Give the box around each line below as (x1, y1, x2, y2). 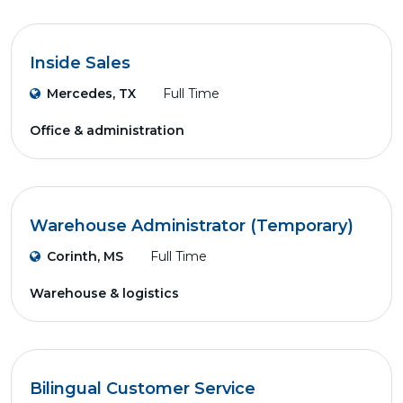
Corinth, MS (47, 248, 123, 264)
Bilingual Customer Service (30, 379, 255, 399)
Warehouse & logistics (30, 285, 179, 301)
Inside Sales (30, 53, 130, 73)
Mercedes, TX (47, 85, 136, 102)
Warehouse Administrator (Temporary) (30, 216, 354, 236)
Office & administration (30, 122, 184, 139)
